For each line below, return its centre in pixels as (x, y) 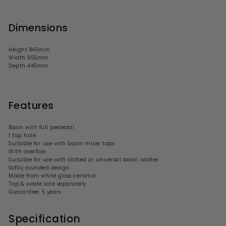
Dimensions (38, 27)
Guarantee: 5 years (35, 192)
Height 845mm (29, 49)
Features (31, 105)
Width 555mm (29, 58)
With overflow (27, 151)
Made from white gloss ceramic (53, 176)
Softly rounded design (39, 167)
